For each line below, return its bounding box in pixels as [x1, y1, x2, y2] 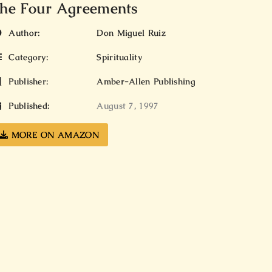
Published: [5, 100, 50, 112]
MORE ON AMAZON [8, 129, 99, 141]
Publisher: [5, 76, 49, 87]
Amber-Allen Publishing [97, 76, 195, 87]
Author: [5, 27, 41, 39]
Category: [5, 52, 49, 63]
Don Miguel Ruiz [97, 27, 166, 39]
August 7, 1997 [97, 100, 159, 112]
